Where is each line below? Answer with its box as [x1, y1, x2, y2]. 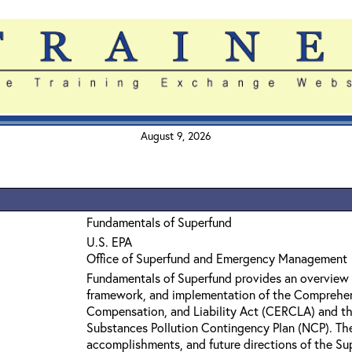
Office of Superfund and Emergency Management [86, 250, 347, 266]
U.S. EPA [86, 233, 132, 250]
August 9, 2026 [141, 128, 211, 143]
